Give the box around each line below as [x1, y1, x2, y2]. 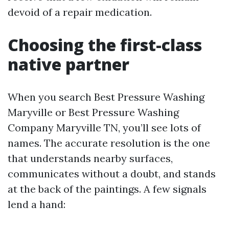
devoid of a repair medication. [8, 6, 152, 18]
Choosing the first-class [8, 34, 202, 56]
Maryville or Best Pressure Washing [8, 106, 179, 119]
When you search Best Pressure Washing [8, 90, 204, 103]
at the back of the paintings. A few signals [8, 182, 207, 195]
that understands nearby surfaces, [8, 152, 173, 165]
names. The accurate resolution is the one [8, 136, 210, 149]
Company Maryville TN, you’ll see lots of [8, 121, 201, 134]
